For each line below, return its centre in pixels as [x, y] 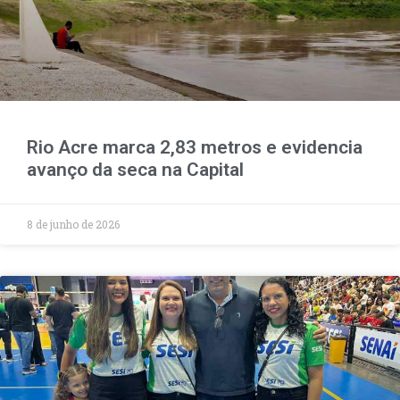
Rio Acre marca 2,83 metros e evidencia [195, 147]
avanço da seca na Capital [135, 169]
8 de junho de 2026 [73, 224]
